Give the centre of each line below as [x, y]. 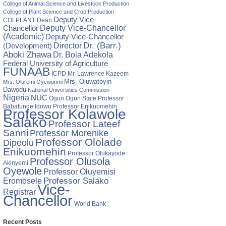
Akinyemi [16, 163]
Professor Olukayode [96, 153]
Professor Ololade [79, 142]
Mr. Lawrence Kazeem [98, 74]
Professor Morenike [69, 133]
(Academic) [23, 37]
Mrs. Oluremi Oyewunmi [33, 82]
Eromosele [22, 181]
